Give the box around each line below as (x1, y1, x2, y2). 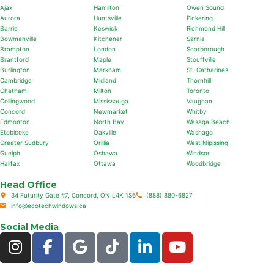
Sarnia (187, 34, 206, 42)
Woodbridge (187, 159, 221, 167)
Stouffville (187, 55, 217, 63)
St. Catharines (187, 65, 229, 73)
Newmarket (93, 107, 128, 115)
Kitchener (93, 34, 122, 42)
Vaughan (187, 97, 213, 105)
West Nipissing (187, 138, 229, 146)
